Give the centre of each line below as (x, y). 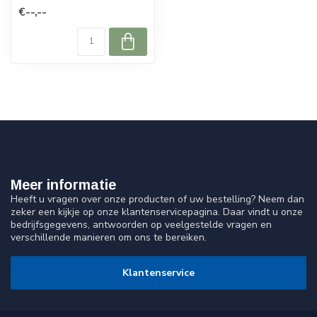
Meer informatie (63, 185)
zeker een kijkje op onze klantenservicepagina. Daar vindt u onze (157, 212)
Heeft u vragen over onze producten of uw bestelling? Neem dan (157, 200)
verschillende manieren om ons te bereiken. (109, 238)
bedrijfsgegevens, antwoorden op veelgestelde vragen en (141, 225)
